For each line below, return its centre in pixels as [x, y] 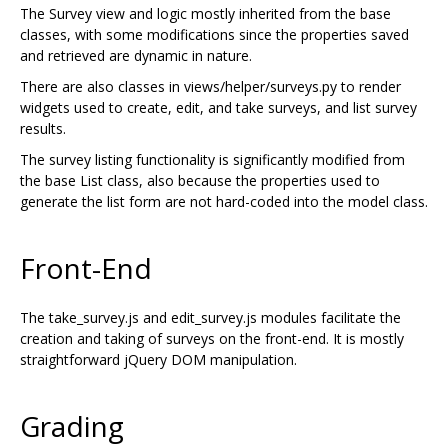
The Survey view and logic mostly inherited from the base [205, 14]
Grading [72, 425]
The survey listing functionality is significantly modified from [212, 160]
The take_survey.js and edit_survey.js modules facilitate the [210, 318]
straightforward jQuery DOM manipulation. [158, 360]
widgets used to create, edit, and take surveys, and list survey [218, 108]
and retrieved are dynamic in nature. [136, 56]
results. [43, 129]
